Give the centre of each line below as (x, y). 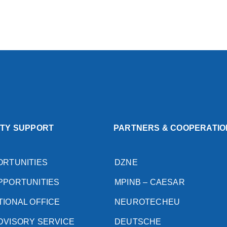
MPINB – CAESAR (150, 182)
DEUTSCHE (138, 221)
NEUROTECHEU (147, 202)
